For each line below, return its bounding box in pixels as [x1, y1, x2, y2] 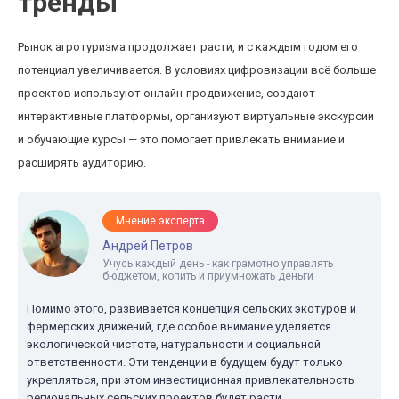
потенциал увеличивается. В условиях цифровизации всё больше [18, 63, 376, 77]
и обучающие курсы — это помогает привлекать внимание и [18, 133, 345, 146]
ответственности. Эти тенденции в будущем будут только [27, 355, 343, 369]
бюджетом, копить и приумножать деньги [102, 270, 313, 282]
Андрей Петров [102, 239, 193, 253]
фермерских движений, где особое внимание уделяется [27, 320, 331, 333]
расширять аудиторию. [18, 156, 146, 169]
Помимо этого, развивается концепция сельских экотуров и [27, 302, 356, 315]
